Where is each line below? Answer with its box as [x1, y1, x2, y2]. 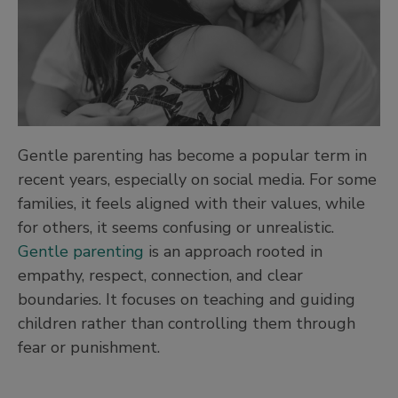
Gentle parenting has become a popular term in [18, 144, 367, 166]
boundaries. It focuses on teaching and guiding [18, 288, 355, 310]
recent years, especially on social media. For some [18, 168, 377, 190]
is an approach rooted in [144, 240, 322, 262]
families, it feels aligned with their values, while [18, 192, 365, 214]
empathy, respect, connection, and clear [18, 264, 303, 286]
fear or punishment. [18, 336, 164, 358]
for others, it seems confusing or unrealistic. [18, 216, 334, 238]
